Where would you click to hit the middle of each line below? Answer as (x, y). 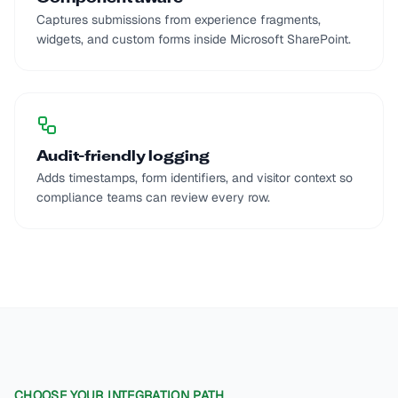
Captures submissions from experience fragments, (179, 20)
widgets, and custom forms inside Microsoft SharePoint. (194, 39)
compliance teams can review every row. (153, 197)
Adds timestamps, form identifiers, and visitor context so (195, 178)
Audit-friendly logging (123, 157)
